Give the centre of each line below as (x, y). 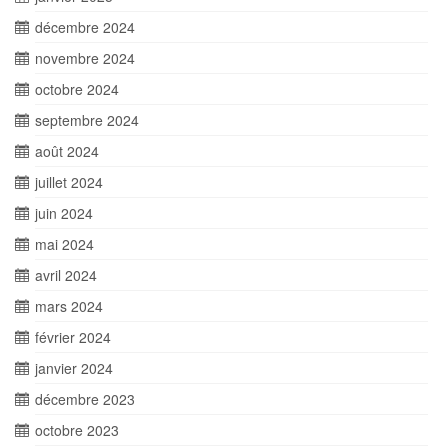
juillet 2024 (69, 181)
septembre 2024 (87, 119)
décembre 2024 (85, 26)
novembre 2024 (85, 57)
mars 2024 (69, 305)
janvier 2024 (74, 367)
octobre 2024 (77, 88)
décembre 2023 (85, 398)
